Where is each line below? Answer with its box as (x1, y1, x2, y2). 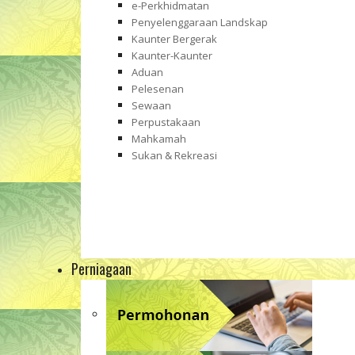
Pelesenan (132, 82, 184, 96)
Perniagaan (71, 258, 132, 279)
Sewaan (132, 98, 171, 113)
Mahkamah (132, 132, 186, 146)
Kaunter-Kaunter (132, 48, 212, 63)
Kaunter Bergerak (132, 32, 217, 46)
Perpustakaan (132, 115, 200, 129)
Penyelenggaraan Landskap (132, 15, 268, 29)
